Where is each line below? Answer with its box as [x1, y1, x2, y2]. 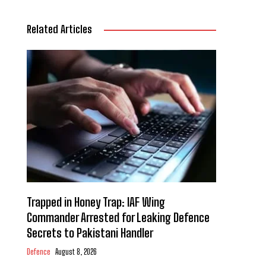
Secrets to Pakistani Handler [26, 226, 153, 240]
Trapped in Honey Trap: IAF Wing [26, 195, 165, 210]
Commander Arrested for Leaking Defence [26, 210, 210, 225]
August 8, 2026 [55, 247, 97, 257]
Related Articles [26, 23, 92, 36]
